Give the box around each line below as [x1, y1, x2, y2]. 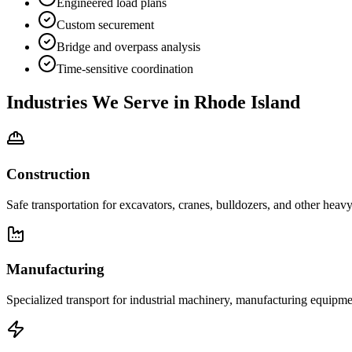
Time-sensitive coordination [57, 62, 193, 76]
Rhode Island [194, 92, 300, 113]
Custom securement [57, 18, 154, 32]
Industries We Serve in [6, 92, 194, 113]
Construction [6, 165, 90, 182]
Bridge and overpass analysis [57, 40, 200, 54]
